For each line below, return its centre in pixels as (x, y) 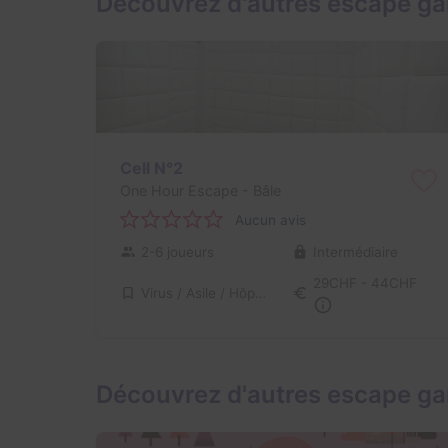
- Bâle (259, 190)
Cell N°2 (151, 167)
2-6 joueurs (177, 252)
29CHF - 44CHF (364, 283)
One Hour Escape (179, 190)
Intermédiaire (355, 252)
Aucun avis (270, 219)
